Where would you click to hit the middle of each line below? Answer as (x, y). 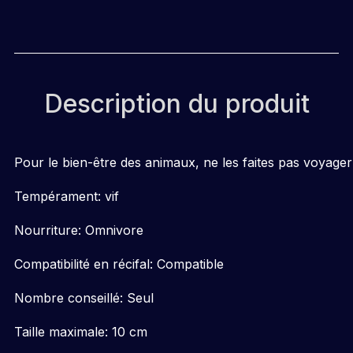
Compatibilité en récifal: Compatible (119, 264)
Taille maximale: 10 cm (81, 332)
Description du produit (176, 104)
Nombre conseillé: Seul (84, 298)
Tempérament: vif (67, 196)
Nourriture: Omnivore (79, 230)
